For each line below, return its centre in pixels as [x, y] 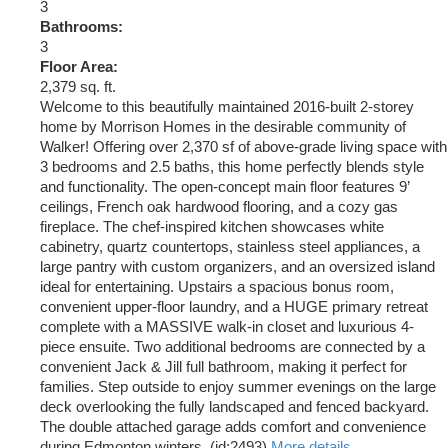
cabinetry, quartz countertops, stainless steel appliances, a [230, 247]
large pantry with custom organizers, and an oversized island [237, 267]
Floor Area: [79, 67]
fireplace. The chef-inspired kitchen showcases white [212, 227]
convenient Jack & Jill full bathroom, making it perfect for [223, 367]
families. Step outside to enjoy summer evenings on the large [238, 387]
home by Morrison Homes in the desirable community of [223, 127]
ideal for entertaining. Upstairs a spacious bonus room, [217, 287]
